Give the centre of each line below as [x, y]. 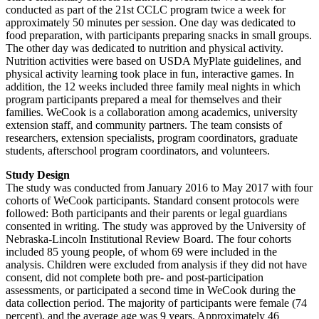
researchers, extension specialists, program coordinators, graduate [152, 138]
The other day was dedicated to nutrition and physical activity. [145, 48]
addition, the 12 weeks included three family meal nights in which [153, 87]
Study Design [38, 175]
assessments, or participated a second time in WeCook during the [151, 291]
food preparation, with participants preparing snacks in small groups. [159, 36]
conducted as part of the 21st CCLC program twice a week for [146, 10]
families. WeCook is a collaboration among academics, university [152, 113]
